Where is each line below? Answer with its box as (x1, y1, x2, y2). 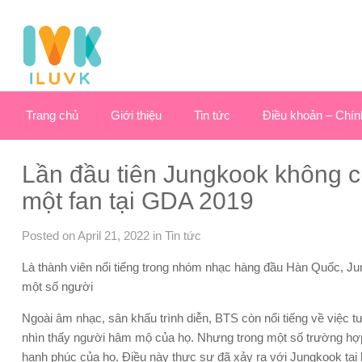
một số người (22, 280, 93, 294)
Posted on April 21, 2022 (22, 229, 149, 243)
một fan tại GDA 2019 (22, 187, 254, 215)
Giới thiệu (111, 108, 162, 123)
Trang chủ (26, 108, 78, 123)
